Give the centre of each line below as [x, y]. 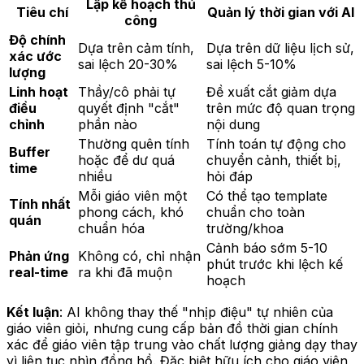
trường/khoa [245, 229]
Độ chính [37, 40]
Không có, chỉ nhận [139, 256]
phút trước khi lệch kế [275, 264]
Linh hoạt [39, 92]
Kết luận [33, 312]
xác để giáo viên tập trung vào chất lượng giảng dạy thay [182, 345]
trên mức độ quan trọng [281, 108]
